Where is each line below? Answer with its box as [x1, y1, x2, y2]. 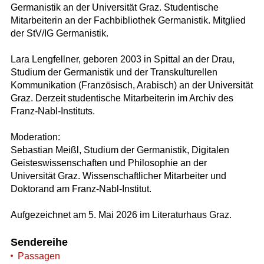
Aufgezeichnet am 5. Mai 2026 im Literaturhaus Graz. [10, 210, 232, 220]
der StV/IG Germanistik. [10, 28, 108, 39]
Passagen [17, 250, 60, 261]
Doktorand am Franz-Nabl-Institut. [10, 184, 151, 194]
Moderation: [10, 132, 60, 143]
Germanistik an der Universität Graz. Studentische [10, 2, 219, 13]
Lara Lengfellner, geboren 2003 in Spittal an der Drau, [10, 54, 235, 65]
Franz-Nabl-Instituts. [10, 106, 95, 117]
